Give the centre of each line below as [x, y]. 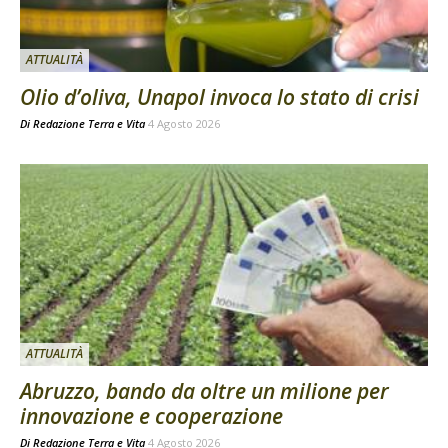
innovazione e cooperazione [151, 415]
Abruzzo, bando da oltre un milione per [204, 390]
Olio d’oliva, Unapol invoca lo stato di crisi [219, 97]
